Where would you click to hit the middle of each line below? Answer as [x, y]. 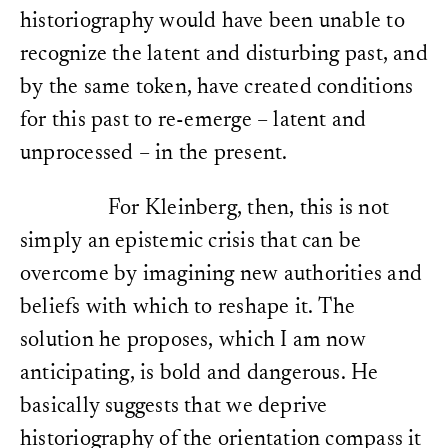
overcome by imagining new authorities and [221, 275]
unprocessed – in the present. [154, 154]
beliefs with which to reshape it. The [188, 308]
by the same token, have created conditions [217, 88]
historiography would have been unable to [212, 22]
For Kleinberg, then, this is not [249, 209]
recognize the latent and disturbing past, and [224, 55]
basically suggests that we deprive [174, 407]
